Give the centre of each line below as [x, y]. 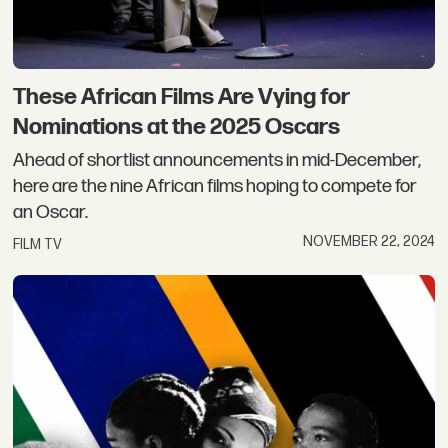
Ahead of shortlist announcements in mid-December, [217, 161]
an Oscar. [51, 213]
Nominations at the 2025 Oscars [177, 126]
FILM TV [38, 244]
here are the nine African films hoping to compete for [215, 187]
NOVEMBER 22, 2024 [368, 241]
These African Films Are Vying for [182, 96]
